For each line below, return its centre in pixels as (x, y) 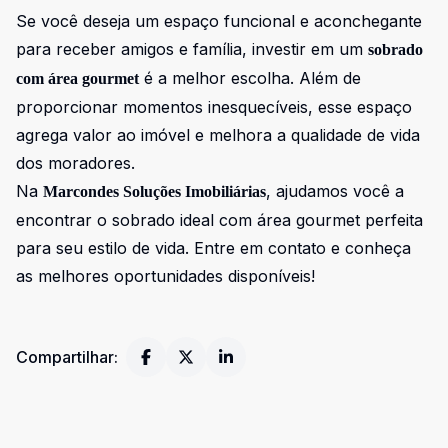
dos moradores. (75, 163)
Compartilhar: (67, 357)
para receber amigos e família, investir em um (192, 49)
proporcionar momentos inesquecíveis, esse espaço (214, 107)
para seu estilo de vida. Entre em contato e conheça (213, 248)
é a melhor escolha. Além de (250, 78)
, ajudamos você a (335, 191)
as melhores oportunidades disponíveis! (165, 276)
